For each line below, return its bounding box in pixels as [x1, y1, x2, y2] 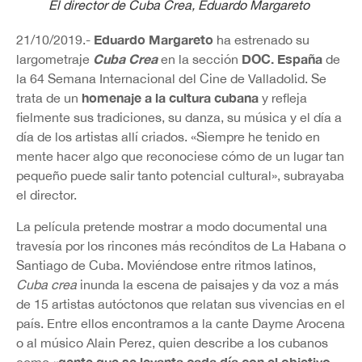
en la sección [158, 52, 242, 67]
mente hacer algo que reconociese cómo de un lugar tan [16, 149, 344, 164]
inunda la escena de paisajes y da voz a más [77, 276, 339, 292]
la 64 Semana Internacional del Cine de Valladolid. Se [16, 71, 326, 86]
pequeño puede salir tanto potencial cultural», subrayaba [16, 168, 344, 183]
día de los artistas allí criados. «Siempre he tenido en [16, 129, 320, 145]
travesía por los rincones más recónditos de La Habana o [16, 238, 346, 253]
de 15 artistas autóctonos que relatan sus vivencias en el [16, 296, 345, 311]
